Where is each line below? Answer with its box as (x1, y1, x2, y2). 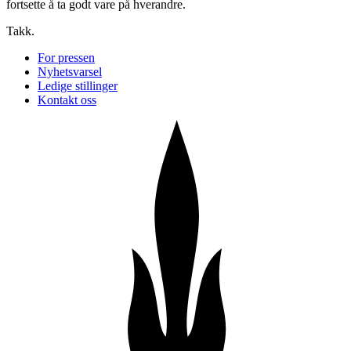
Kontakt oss (38, 92, 96, 107)
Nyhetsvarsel (38, 64, 102, 78)
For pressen (38, 50, 95, 64)
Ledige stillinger (38, 78, 118, 92)
